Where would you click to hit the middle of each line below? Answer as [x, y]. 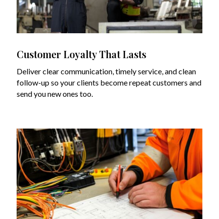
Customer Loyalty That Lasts [81, 54]
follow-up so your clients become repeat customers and [109, 82]
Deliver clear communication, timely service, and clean [106, 71]
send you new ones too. [55, 93]
